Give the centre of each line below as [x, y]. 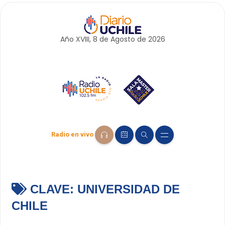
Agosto [123, 39]
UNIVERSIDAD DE [128, 189]
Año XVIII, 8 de [85, 39]
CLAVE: [52, 189]
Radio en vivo [72, 135]
